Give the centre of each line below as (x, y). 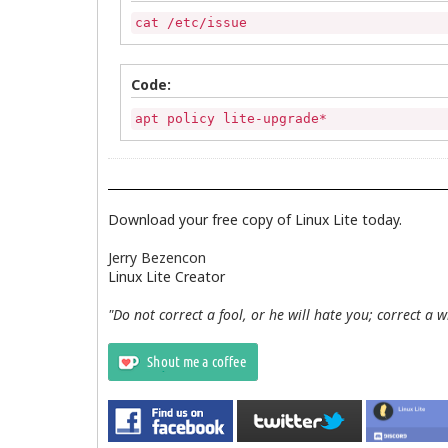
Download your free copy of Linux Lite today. (255, 219)
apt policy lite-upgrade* (231, 118)
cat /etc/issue (191, 22)
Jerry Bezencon (157, 257)
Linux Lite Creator (166, 276)
